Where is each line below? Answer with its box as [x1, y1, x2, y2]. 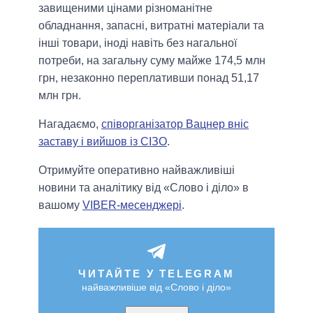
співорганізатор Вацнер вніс [101, 118, 249, 131]
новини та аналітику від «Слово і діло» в [38, 182, 249, 194]
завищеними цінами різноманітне [38, 2, 212, 15]
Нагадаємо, [38, 118, 101, 131]
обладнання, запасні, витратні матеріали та [38, 20, 264, 32]
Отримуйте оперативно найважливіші [38, 164, 235, 177]
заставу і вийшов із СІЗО [38, 136, 167, 148]
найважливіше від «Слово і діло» [82, 282, 231, 293]
